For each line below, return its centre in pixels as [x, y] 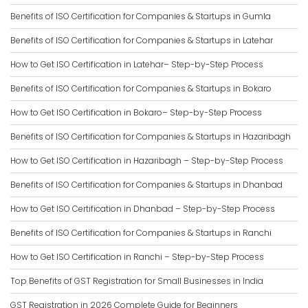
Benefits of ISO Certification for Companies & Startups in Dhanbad [146, 185]
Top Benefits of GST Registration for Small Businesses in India [137, 281]
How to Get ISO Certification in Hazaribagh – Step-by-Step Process [147, 161]
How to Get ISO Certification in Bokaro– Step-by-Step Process [136, 113]
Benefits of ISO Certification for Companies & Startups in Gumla [141, 16]
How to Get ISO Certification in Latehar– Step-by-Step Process [137, 65]
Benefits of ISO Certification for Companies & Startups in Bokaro [141, 89]
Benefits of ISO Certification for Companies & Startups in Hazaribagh [151, 137]
